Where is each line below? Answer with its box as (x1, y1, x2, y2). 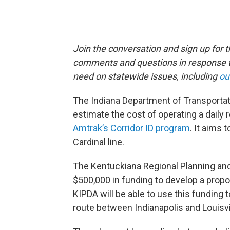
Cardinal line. (73, 137, 124, 148)
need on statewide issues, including (73, 71, 219, 82)
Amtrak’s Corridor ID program (73, 123, 190, 134)
